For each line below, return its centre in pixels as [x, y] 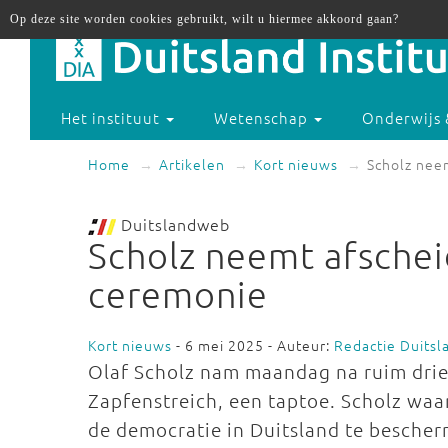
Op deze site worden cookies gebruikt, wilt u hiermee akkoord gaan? [204, 19]
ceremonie [178, 294]
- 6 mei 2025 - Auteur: [253, 345]
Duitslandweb [173, 224]
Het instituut [113, 118]
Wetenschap [263, 118]
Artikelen [192, 164]
